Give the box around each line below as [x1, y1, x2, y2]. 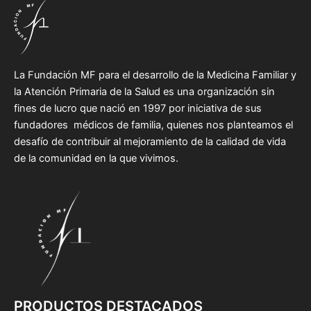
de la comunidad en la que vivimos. [14, 152, 178, 165]
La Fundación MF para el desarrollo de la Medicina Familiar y [14, 69, 296, 81]
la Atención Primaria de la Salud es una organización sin [14, 85, 275, 98]
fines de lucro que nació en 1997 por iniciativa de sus [14, 102, 262, 115]
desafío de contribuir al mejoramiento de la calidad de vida [14, 135, 286, 148]
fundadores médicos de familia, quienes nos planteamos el [14, 119, 293, 131]
